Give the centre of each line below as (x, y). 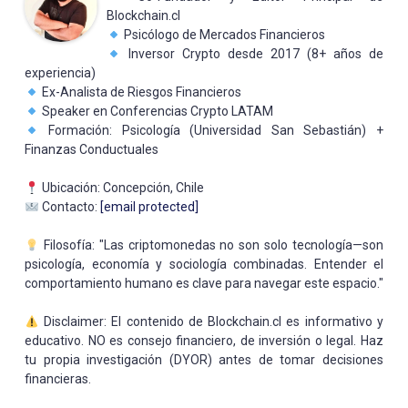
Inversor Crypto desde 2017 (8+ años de (252, 54)
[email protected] (149, 207)
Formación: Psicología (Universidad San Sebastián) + (211, 131)
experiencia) (60, 73)
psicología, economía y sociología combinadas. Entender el (204, 265)
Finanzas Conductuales (92, 150)
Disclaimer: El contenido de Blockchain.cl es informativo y (211, 322)
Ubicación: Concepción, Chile (121, 188)
